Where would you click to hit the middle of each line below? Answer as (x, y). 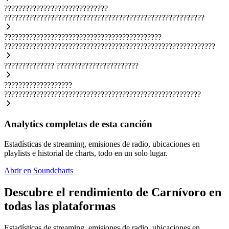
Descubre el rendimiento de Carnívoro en (113, 192)
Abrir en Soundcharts (39, 171)
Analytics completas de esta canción (78, 124)
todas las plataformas (60, 206)
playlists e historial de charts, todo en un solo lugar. (86, 153)
